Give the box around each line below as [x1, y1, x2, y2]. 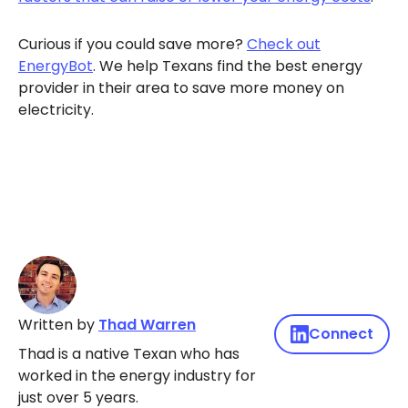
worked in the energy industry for [18, 365, 256, 386]
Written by [18, 314, 98, 335]
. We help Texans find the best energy [93, 56, 362, 76]
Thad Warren [98, 314, 196, 335]
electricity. [18, 99, 97, 120]
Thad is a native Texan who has [18, 343, 240, 364]
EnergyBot [18, 56, 93, 76]
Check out [247, 34, 321, 55]
